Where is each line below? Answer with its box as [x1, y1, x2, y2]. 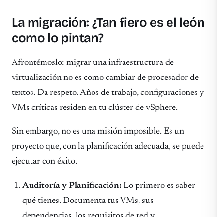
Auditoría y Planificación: [22, 181, 122, 191]
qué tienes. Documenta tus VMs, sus [22, 196, 154, 206]
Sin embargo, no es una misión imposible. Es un [12, 127, 184, 137]
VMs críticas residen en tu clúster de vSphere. [12, 103, 178, 112]
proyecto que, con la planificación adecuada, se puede [12, 142, 204, 152]
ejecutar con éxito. [12, 157, 77, 167]
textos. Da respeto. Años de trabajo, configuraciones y [12, 88, 204, 97]
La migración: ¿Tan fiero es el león [12, 15, 205, 31]
